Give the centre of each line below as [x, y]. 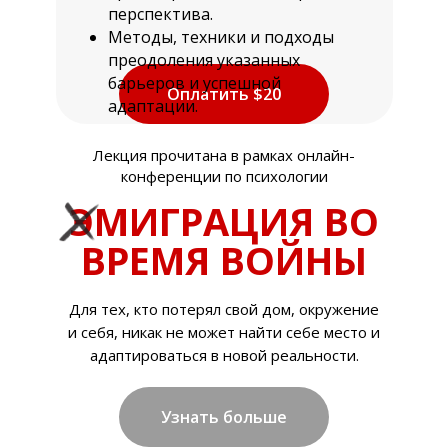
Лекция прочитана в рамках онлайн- [224, 155]
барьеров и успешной [194, 83]
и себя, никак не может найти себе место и [224, 332]
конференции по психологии [224, 176]
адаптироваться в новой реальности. [224, 355]
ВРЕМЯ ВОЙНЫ [224, 260]
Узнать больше [224, 417]
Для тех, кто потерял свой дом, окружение [224, 309]
